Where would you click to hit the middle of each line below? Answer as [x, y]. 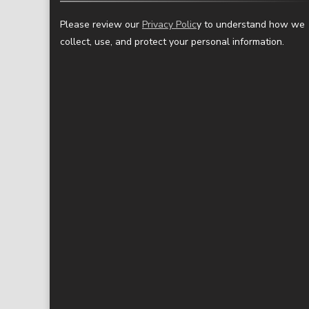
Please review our [101, 24]
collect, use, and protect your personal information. [172, 41]
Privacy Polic [169, 24]
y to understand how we [251, 24]
